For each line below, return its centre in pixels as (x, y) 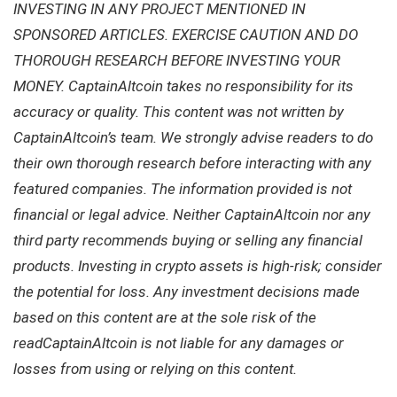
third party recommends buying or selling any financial (188, 240)
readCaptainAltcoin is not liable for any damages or (179, 343)
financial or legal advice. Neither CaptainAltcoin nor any (192, 214)
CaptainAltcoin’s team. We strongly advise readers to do (193, 137)
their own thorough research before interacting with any (192, 163)
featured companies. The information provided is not (183, 188)
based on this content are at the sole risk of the (165, 317)
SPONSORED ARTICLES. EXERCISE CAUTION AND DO (186, 34)
